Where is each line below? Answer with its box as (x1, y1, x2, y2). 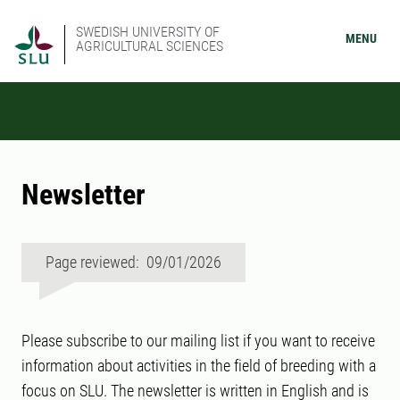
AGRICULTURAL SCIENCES (76, 37, 223, 54)
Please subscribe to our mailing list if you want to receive (21, 331, 375, 350)
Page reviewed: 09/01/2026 (46, 253, 221, 271)
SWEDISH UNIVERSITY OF (76, 23, 220, 40)
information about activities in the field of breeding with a (21, 356, 376, 375)
